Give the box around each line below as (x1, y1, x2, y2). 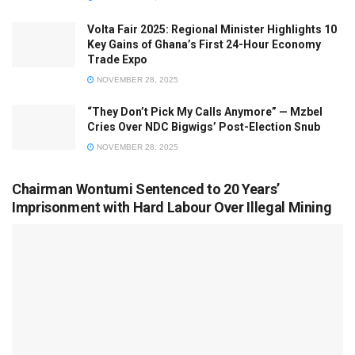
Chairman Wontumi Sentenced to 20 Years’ (12, 180, 280, 197)
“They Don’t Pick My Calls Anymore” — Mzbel (87, 105, 323, 118)
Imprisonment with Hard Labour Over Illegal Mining (12, 198, 332, 216)
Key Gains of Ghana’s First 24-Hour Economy (87, 37, 321, 51)
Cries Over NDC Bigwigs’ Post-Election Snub (87, 120, 320, 133)
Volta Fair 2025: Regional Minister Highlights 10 (87, 22, 337, 36)
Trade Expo (87, 52, 147, 66)
